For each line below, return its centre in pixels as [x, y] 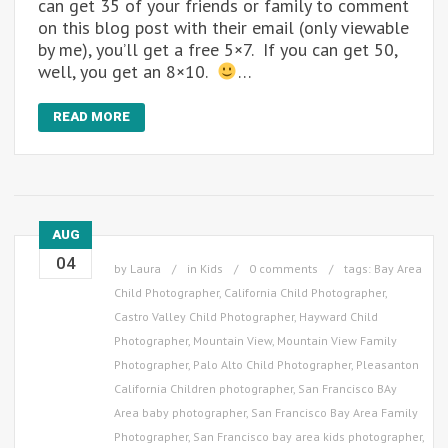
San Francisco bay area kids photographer [307, 437]
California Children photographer [203, 389]
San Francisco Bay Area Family [334, 413]
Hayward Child [338, 317]
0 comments [283, 269]
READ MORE [91, 117]
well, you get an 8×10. [127, 72]
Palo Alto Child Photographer [272, 365]
